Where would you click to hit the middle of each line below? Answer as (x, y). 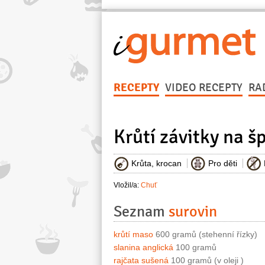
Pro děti (223, 163)
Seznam (141, 212)
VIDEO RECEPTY (204, 88)
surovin (193, 212)
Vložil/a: (127, 185)
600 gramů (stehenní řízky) (205, 235)
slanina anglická (143, 248)
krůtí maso (133, 235)
